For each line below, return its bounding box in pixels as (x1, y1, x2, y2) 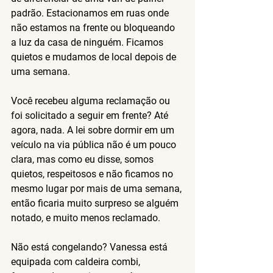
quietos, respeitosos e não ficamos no (11, 168, 175, 180)
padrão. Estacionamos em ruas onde (11, 7, 171, 19)
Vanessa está (107, 241, 170, 253)
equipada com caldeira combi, (11, 255, 143, 268)
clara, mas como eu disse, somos (11, 153, 156, 165)
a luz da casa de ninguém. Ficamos (11, 36, 166, 48)
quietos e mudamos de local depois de (11, 51, 179, 63)
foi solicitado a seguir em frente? (11, 109, 152, 121)
